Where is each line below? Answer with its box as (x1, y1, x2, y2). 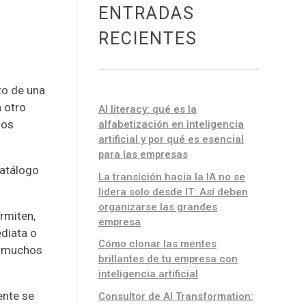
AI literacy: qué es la (98, 103, 197, 116)
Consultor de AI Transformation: (98, 290, 253, 303)
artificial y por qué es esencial (98, 133, 244, 146)
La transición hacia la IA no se (98, 170, 245, 183)
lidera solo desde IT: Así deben (98, 185, 248, 198)
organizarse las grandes (98, 200, 217, 213)
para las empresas (98, 148, 188, 161)
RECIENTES (98, 28, 197, 48)
